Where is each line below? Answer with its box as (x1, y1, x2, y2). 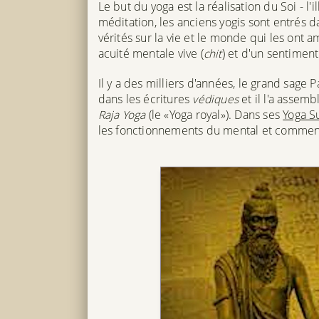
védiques (192, 90, 239, 107)
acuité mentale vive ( (98, 45, 204, 61)
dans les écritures (98, 90, 193, 107)
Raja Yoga (98, 106, 146, 122)
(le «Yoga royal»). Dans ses (145, 106, 283, 122)
